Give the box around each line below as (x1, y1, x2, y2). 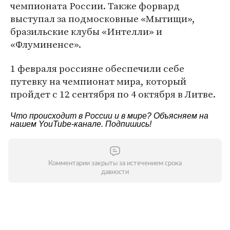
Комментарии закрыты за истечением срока (48, 160, 182, 167)
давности (101, 169, 129, 176)
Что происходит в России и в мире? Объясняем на (10, 111, 208, 120)
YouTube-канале (39, 120, 101, 128)
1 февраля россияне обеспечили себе (10, 62, 184, 75)
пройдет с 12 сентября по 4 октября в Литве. (10, 87, 216, 101)
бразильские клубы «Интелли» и (10, 25, 162, 38)
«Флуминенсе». (10, 37, 81, 51)
